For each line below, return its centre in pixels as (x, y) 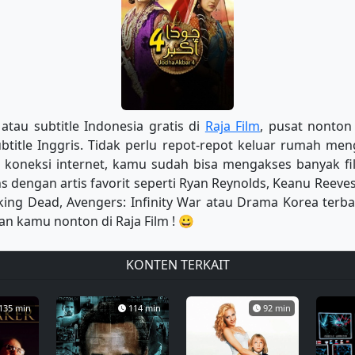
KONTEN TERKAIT (177, 265)
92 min (277, 308)
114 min (145, 308)
